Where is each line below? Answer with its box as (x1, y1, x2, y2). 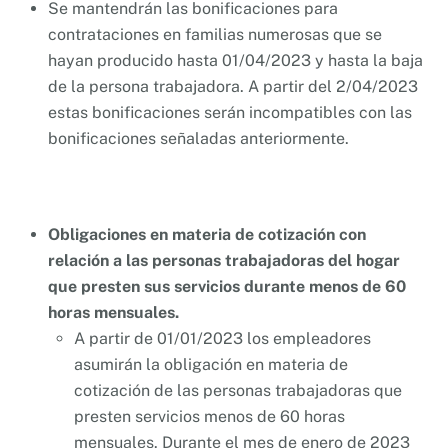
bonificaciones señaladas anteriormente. (48, 129, 349, 149)
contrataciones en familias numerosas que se (48, 25, 382, 45)
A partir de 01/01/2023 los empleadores (73, 328, 371, 348)
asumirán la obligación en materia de (73, 354, 348, 374)
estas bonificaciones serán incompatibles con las (48, 103, 412, 123)
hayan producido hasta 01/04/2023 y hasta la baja (48, 51, 423, 71)
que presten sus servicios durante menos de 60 (48, 276, 406, 296)
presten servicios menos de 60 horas (73, 406, 345, 426)
